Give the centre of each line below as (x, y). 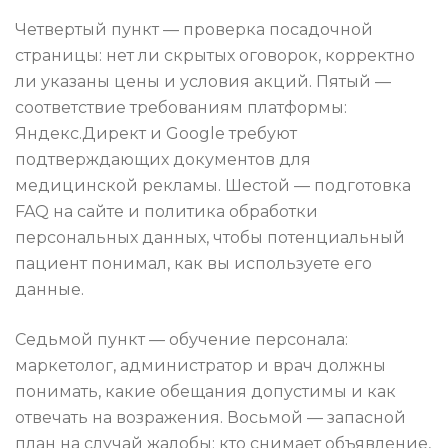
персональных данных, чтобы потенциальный (210, 238)
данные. (49, 290)
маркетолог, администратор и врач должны (200, 366)
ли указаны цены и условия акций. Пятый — (203, 82)
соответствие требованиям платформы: (181, 108)
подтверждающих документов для (163, 160)
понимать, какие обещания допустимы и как (205, 392)
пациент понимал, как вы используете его (193, 264)
